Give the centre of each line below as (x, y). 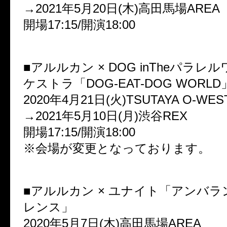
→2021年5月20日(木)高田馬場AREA (122, 9)
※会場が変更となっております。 (117, 148)
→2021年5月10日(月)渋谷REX (105, 116)
